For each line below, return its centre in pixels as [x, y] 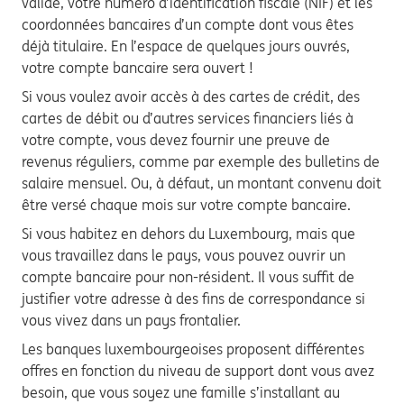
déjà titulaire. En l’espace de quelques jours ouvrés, [186, 46]
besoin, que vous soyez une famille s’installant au [181, 392]
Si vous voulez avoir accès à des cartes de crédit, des [191, 96]
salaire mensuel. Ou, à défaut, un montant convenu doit [202, 183]
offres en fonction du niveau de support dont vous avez [198, 371]
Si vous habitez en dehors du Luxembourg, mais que [188, 234]
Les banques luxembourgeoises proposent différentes [193, 349]
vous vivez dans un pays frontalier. [133, 320]
